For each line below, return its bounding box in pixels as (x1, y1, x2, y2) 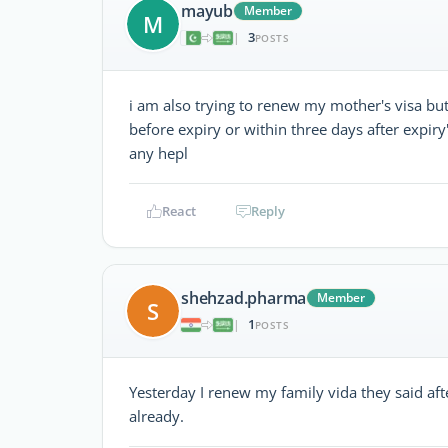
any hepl (129, 142, 188, 163)
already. (129, 405, 184, 426)
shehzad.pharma (181, 287, 307, 310)
